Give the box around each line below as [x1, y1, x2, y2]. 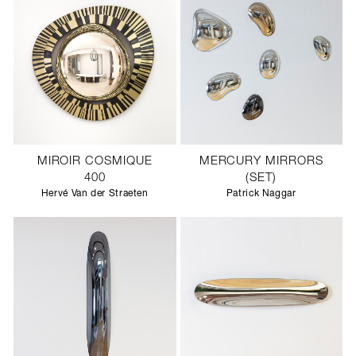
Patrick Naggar [226, 189, 296, 199]
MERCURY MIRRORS [199, 156, 323, 168]
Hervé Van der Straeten [41, 189, 149, 199]
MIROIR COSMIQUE [37, 156, 153, 168]
